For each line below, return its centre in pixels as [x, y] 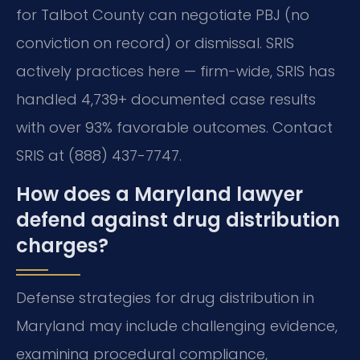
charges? [62, 245]
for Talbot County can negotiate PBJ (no [163, 15]
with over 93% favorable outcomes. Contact [174, 128]
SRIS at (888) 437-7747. [99, 156]
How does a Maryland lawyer [160, 194]
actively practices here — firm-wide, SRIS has [176, 72]
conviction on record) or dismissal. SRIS [155, 43]
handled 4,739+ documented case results [166, 100]
